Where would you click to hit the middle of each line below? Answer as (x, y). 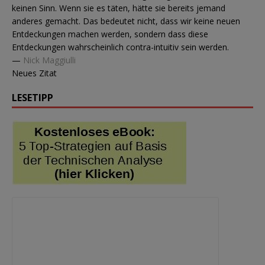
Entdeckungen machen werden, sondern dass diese (110, 34)
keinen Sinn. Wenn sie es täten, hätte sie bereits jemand (119, 8)
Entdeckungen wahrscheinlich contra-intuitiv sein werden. (120, 47)
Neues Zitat (34, 73)
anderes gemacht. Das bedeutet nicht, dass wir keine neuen (126, 21)
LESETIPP (33, 98)
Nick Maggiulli (49, 60)
